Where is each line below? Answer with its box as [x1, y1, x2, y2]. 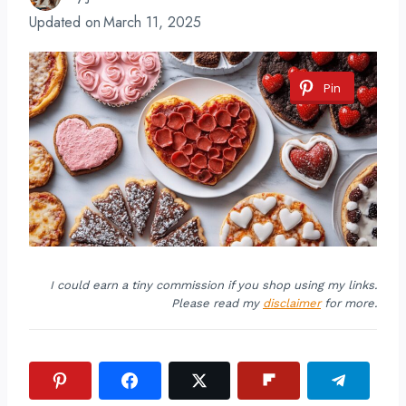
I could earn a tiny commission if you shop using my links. [50, 278, 377, 292]
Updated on [29, 12, 101, 33]
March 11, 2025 [103, 12, 202, 33]
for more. [321, 296, 377, 310]
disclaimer [263, 296, 321, 310]
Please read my [171, 296, 263, 310]
